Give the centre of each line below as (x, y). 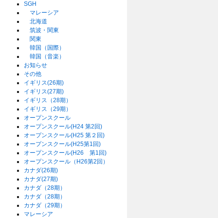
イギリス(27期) (44, 91)
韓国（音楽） (45, 56)
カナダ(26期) (41, 170)
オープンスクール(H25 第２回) (64, 135)
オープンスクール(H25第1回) (63, 144)
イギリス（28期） (48, 100)
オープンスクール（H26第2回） (66, 162)
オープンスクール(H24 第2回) (63, 127)
